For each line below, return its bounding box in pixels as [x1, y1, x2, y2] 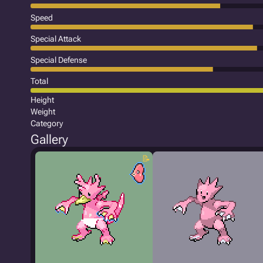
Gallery [31, 132, 68, 147]
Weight [31, 107, 55, 116]
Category [31, 119, 63, 128]
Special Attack [31, 34, 81, 43]
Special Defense [31, 55, 87, 65]
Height [31, 95, 54, 104]
